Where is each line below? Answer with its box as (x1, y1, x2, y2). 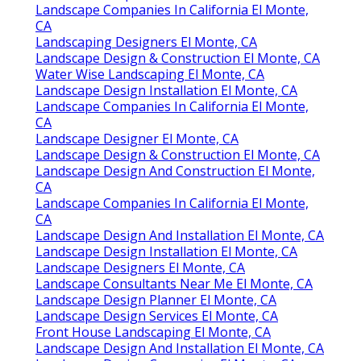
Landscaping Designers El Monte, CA (35, 32, 257, 51)
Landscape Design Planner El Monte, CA (35, 290, 276, 309)
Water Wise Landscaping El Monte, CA (35, 64, 264, 83)
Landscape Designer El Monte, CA (35, 129, 239, 147)
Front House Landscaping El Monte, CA (35, 322, 271, 341)
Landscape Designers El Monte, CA (35, 258, 245, 276)
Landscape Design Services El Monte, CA (35, 306, 278, 325)
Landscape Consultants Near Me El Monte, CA (35, 274, 313, 293)
